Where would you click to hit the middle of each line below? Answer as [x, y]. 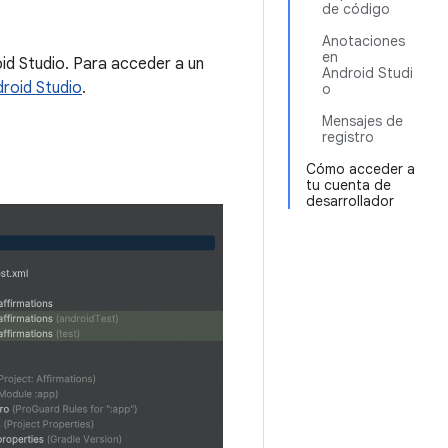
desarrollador [350, 201]
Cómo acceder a [360, 169]
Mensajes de [362, 121]
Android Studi [367, 73]
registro [348, 137]
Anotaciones [363, 41]
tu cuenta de [348, 185]
